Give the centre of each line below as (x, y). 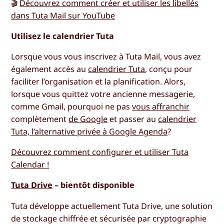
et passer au (133, 119)
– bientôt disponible (94, 185)
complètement (40, 119)
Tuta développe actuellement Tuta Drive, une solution (112, 206)
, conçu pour (169, 69)
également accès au (50, 69)
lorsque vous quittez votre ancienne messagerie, (103, 94)
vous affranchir (161, 107)
